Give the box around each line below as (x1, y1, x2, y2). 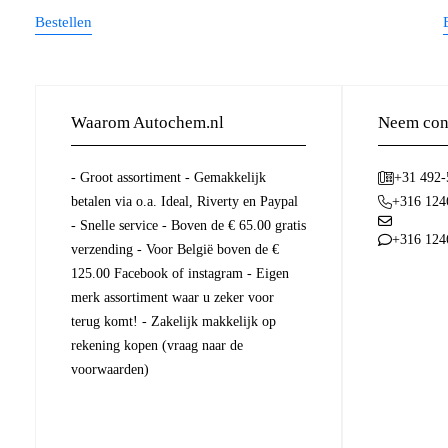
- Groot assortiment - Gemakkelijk (71, 170, 266, 186)
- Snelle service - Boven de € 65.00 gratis (71, 218, 306, 234)
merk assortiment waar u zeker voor (71, 290, 274, 306)
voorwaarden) (71, 362, 149, 378)
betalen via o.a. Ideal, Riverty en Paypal (71, 194, 298, 210)
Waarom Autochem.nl (71, 113, 224, 133)
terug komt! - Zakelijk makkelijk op (71, 314, 276, 330)
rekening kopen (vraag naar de (71, 338, 243, 354)
